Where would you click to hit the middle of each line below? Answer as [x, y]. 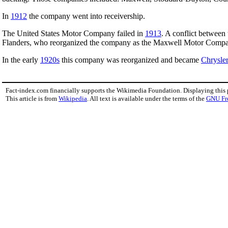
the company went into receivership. [86, 16]
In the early [21, 60]
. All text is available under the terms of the [147, 98]
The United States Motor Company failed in [74, 33]
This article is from [32, 98]
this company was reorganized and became [130, 60]
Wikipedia [73, 98]
